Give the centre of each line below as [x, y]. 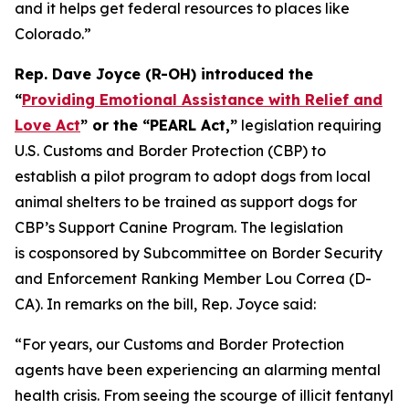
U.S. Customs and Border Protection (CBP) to [170, 151]
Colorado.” [55, 34]
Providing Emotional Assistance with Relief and [202, 100]
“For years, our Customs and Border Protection [179, 344]
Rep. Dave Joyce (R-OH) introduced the [164, 74]
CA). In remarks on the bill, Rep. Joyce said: [165, 304]
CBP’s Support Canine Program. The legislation [179, 227]
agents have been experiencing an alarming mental [198, 370]
